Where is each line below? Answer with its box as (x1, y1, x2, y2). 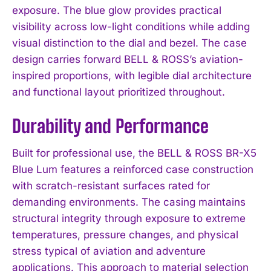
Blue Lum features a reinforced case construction (12, 163, 253, 175)
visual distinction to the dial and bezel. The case (12, 36, 247, 49)
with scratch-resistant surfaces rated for (12, 179, 210, 192)
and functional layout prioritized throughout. (12, 85, 225, 98)
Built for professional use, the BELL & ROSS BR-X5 (12, 146, 256, 159)
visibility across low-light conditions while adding (12, 20, 250, 33)
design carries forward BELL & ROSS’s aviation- (12, 53, 243, 65)
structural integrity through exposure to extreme (12, 212, 246, 224)
